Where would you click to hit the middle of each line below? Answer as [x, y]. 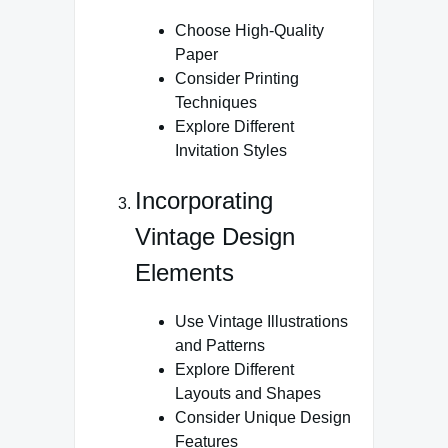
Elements [184, 272]
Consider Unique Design [263, 418]
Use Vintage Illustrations [261, 322]
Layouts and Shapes [248, 394]
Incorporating [204, 200]
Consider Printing [237, 78]
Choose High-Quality [249, 30]
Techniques [216, 102]
